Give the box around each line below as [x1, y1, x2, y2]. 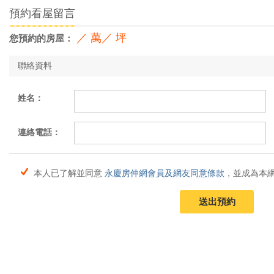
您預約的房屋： [9, 32, 73, 43]
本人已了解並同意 [31, 168, 105, 178]
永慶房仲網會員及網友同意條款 [105, 168, 224, 178]
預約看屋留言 [9, 7, 75, 20]
